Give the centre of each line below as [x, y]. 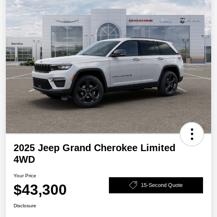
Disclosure [25, 206]
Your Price [25, 176]
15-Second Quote [162, 185]
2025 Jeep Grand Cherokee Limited [94, 148]
